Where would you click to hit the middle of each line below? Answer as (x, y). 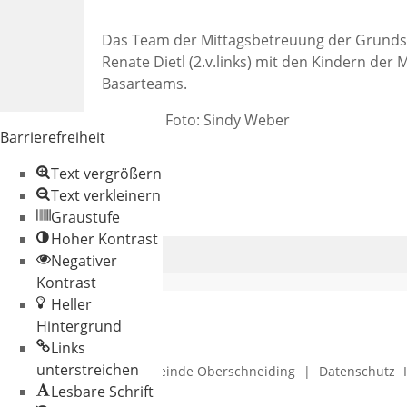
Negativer (84, 261)
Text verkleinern (106, 195)
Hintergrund (79, 326)
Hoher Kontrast (104, 239)
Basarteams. (144, 84)
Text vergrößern (106, 174)
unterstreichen (88, 370)
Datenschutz (357, 372)
